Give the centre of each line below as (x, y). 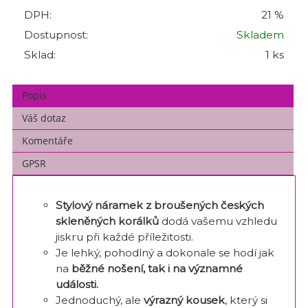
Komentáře (48, 141)
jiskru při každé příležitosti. (124, 236)
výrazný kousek (184, 300)
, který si (246, 300)
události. (77, 284)
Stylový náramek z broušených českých (159, 205)
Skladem (260, 35)
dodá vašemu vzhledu (218, 221)
